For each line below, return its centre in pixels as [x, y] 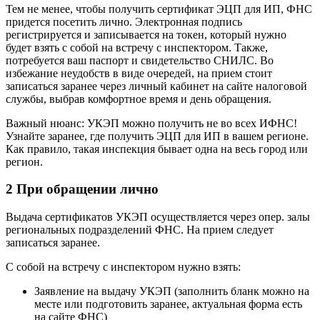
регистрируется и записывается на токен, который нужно [146, 34]
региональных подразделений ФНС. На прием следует [140, 230]
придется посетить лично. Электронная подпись [124, 21]
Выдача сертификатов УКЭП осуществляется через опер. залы [158, 217]
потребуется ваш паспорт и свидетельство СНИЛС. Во [140, 60]
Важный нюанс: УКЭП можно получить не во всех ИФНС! [151, 123]
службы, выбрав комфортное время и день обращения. [139, 99]
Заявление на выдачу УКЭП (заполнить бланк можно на [172, 291]
